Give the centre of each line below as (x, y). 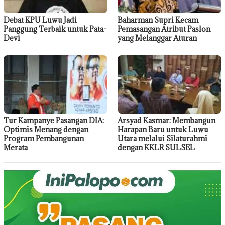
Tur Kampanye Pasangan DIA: (54, 121)
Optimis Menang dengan (46, 130)
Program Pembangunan (44, 139)
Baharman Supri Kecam (158, 20)
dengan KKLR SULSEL (156, 148)
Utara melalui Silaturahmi (162, 139)
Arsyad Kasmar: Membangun (166, 121)
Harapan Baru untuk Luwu (163, 130)
